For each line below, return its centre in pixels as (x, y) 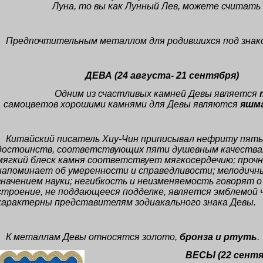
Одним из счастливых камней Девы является (157, 94)
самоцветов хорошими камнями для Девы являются (122, 104)
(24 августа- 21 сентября (175, 75)
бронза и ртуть (218, 237)
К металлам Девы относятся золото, (93, 237)
